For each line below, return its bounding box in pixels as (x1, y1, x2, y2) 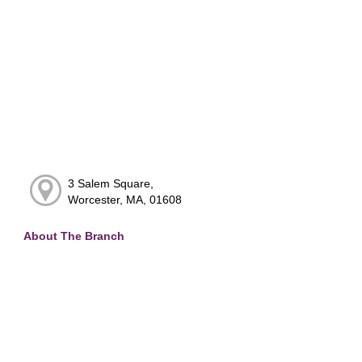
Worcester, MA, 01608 (67, 193, 182, 207)
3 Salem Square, (67, 177, 154, 191)
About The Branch (23, 229, 124, 243)
